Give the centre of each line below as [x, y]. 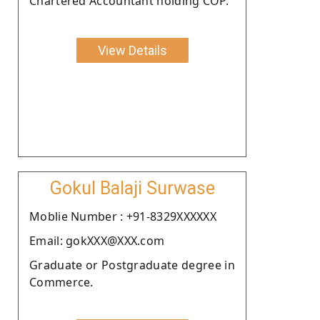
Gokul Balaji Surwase [132, 188]
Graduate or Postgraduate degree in [132, 265]
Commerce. [61, 282]
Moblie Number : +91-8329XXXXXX [123, 216]
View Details [132, 50]
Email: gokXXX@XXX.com [97, 240]
